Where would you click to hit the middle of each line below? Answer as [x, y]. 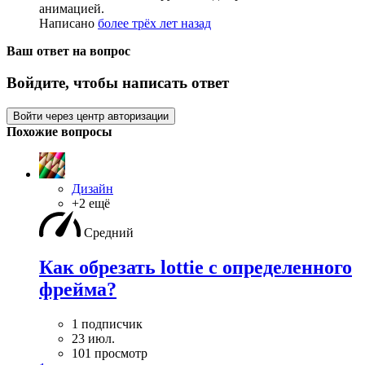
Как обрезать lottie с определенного [196, 267]
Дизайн [92, 188]
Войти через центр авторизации [91, 116]
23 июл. [93, 338]
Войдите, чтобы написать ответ [118, 83]
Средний [109, 232]
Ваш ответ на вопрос [68, 51]
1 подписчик [107, 323]
